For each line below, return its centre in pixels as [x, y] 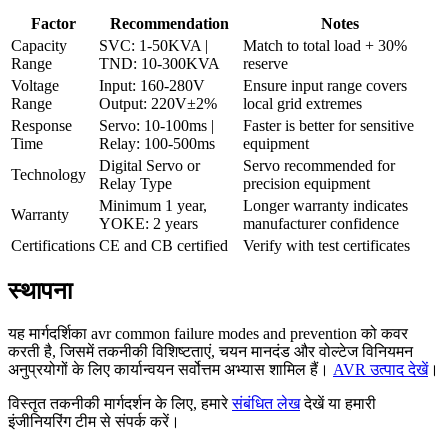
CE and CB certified [163, 246]
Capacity [39, 46]
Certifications [53, 246]
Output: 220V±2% [158, 104]
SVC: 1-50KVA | [153, 46]
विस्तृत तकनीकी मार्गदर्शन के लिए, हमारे [120, 404]
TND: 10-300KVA [159, 64]
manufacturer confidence [321, 224]
